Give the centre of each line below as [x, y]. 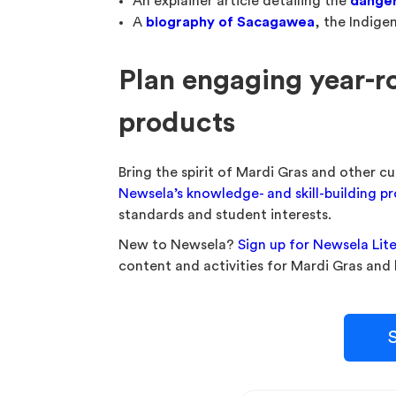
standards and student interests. [225, 215]
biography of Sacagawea [231, 22]
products [177, 123]
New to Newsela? [179, 245]
